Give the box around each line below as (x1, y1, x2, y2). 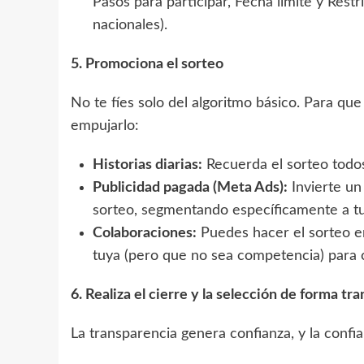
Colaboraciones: (93, 225, 197, 240)
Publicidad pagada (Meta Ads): (93, 180, 288, 195)
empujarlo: (71, 118, 139, 133)
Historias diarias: (93, 157, 202, 172)
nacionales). (93, 17, 167, 32)
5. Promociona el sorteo (71, 56, 223, 71)
